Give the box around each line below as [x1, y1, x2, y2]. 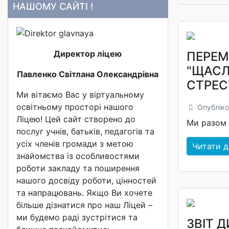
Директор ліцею [54, 49, 122, 59]
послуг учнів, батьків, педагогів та [16, 126, 154, 137]
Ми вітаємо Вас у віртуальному [16, 89, 144, 100]
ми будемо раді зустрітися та [16, 212, 138, 223]
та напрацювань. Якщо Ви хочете [16, 188, 152, 198]
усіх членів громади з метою [16, 139, 133, 149]
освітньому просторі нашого [16, 102, 133, 112]
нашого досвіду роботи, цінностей [16, 175, 156, 186]
